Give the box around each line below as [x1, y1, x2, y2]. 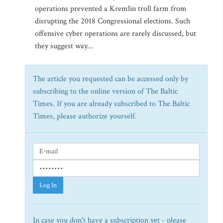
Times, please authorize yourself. [33, 111, 137, 121]
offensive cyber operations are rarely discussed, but [35, 28, 196, 39]
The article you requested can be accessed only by [33, 74, 188, 84]
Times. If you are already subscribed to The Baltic [33, 99, 190, 109]
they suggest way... [35, 41, 93, 51]
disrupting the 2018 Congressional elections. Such [35, 16, 190, 26]
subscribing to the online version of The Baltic [33, 86, 178, 97]
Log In [39, 181, 57, 190]
